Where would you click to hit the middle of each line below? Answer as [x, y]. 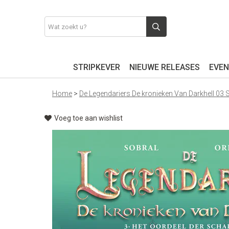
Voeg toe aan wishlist [88, 118]
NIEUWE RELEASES [164, 67]
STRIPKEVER [96, 67]
